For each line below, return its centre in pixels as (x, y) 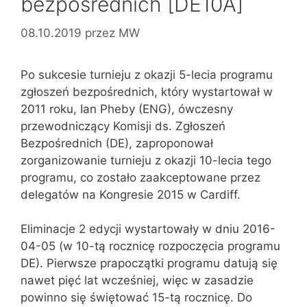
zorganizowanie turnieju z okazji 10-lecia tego (146, 160)
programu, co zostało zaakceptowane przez (140, 177)
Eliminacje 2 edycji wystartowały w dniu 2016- (148, 229)
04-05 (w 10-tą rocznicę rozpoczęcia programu (150, 246)
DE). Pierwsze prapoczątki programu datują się (149, 263)
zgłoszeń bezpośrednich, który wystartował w (147, 91)
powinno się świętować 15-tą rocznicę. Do (136, 297)
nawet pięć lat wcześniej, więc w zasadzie (137, 280)
